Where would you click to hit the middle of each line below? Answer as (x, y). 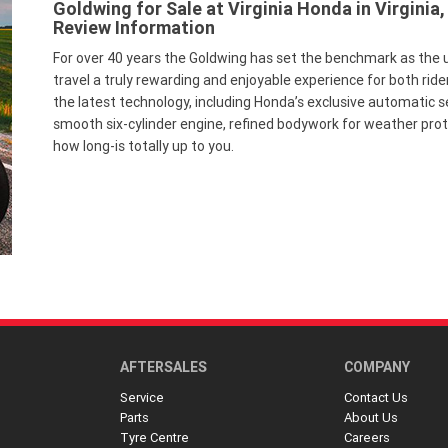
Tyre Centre (154, 437)
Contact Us (376, 397)
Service (141, 397)
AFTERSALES (163, 367)
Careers (367, 437)
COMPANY (377, 367)
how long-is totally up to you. (143, 146)
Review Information (133, 27)
